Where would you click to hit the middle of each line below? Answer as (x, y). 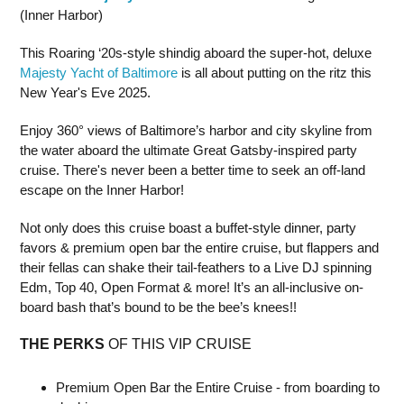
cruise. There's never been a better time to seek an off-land (193, 170)
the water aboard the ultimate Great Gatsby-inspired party (188, 150)
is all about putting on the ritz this (275, 73)
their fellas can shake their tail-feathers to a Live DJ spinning (196, 267)
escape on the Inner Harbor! (102, 190)
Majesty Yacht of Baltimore (99, 73)
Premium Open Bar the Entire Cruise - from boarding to (218, 387)
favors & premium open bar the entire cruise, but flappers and (199, 248)
